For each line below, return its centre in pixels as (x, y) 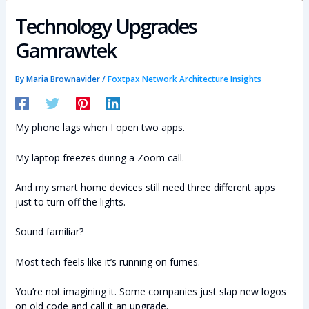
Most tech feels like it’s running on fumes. (107, 261)
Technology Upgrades (106, 26)
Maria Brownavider (64, 78)
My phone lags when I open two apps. (100, 128)
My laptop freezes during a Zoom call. (99, 157)
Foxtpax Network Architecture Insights (184, 78)
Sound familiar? (49, 232)
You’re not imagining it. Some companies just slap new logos (150, 292)
